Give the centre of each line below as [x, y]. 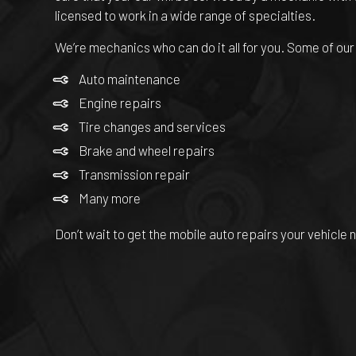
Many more [109, 197]
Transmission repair [134, 174]
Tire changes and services [152, 126]
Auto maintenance [129, 78]
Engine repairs [120, 102]
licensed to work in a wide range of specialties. [185, 15]
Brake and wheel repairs [146, 150]
